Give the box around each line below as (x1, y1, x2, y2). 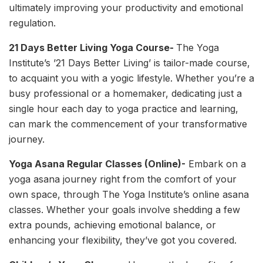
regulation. (9, 16, 56, 29)
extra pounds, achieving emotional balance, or (9, 218, 216, 231)
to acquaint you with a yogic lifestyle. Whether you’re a (9, 72, 254, 84)
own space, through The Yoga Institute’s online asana (9, 188, 249, 200)
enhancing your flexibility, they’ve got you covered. (9, 234, 237, 246)
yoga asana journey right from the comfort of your (9, 173, 237, 185)
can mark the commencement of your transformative (9, 117, 247, 130)
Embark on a (186, 157, 246, 170)
